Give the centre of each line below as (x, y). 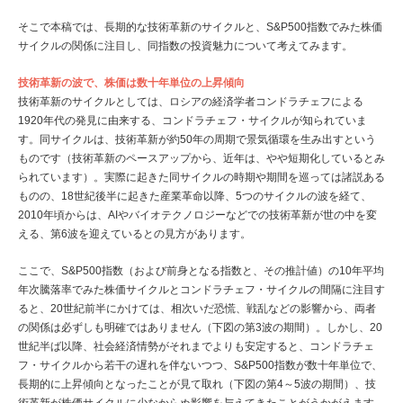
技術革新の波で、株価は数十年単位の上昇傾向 (131, 83)
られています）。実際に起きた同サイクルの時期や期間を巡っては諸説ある (201, 178)
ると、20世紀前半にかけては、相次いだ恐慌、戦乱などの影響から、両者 (197, 309)
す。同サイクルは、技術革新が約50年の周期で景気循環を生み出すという (197, 140)
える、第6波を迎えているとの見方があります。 (134, 234)
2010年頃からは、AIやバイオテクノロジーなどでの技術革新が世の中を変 (197, 215)
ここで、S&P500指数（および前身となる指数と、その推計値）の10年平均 (201, 271)
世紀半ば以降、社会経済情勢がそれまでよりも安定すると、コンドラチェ (196, 347)
